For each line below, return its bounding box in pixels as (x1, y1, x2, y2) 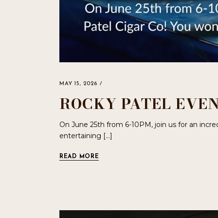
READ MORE (59, 154, 99, 160)
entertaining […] (59, 131, 112, 141)
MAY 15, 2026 (59, 81, 97, 87)
